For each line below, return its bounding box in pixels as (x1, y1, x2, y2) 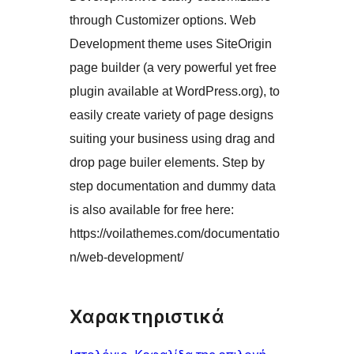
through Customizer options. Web (70, 13, 256, 28)
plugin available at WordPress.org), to (70, 85, 280, 99)
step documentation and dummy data (70, 179, 276, 194)
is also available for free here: (70, 203, 234, 217)
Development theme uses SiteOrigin (70, 37, 272, 51)
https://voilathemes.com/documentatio (70, 227, 280, 241)
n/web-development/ (70, 250, 183, 265)
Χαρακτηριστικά (70, 306, 224, 328)
